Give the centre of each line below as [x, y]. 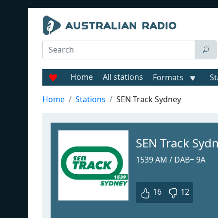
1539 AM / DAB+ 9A [171, 160]
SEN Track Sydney [149, 99]
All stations [123, 77]
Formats [168, 77]
